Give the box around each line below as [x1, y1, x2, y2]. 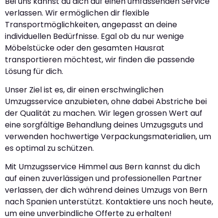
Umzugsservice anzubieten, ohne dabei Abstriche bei [5, 96, 207, 108]
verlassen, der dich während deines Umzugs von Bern [5, 184, 207, 196]
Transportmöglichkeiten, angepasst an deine [5, 18, 177, 30]
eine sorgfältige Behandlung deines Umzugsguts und [5, 119, 203, 131]
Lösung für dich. [5, 65, 63, 77]
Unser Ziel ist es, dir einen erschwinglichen [5, 84, 163, 96]
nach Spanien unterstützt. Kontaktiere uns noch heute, [5, 196, 213, 208]
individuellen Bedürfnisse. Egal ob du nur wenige [5, 30, 184, 42]
